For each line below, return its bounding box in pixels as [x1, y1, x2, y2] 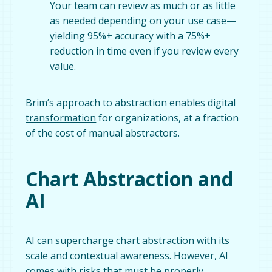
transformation [25, 110, 97, 124]
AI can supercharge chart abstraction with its [25, 233, 230, 247]
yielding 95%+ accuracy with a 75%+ [50, 29, 211, 42]
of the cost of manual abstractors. [25, 126, 183, 140]
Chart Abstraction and [25, 165, 234, 192]
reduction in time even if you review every [50, 44, 239, 58]
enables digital [169, 95, 236, 109]
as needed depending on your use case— [50, 13, 237, 27]
